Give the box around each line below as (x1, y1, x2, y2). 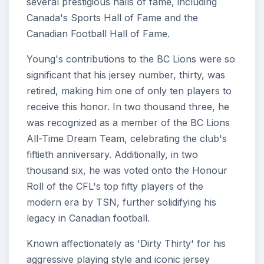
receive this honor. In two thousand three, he (27, 100, 229, 113)
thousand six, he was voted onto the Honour (27, 164, 227, 176)
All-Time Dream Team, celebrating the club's (27, 132, 227, 144)
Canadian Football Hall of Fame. (27, 27, 170, 39)
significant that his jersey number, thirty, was (27, 68, 225, 81)
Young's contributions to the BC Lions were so (27, 52, 235, 65)
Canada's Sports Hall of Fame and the (27, 11, 198, 24)
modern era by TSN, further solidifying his (27, 196, 216, 208)
